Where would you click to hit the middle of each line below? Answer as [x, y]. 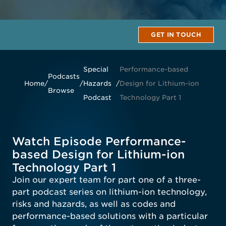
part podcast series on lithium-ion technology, [109, 192]
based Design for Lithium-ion [98, 154]
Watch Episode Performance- [99, 141]
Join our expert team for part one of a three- [106, 180]
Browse [61, 90]
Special [96, 69]
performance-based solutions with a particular [110, 216]
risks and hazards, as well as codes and [94, 204]
